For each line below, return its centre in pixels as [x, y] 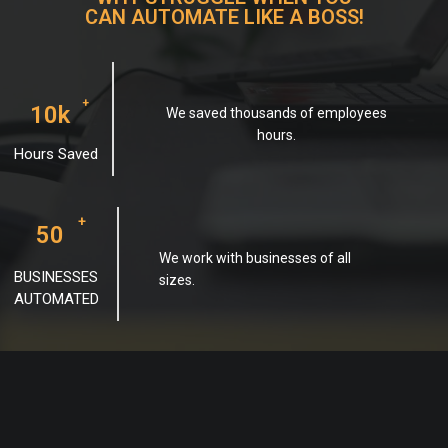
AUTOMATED [56, 298]
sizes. [176, 279]
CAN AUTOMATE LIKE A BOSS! [224, 16]
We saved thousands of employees [276, 112]
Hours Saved [56, 153]
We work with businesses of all [254, 257]
